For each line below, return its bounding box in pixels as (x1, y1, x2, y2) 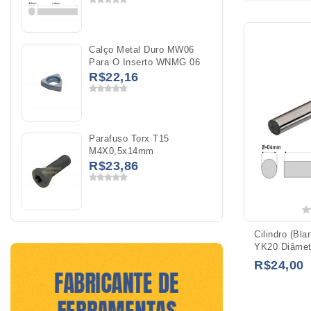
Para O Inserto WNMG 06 (89, 57, 200, 67)
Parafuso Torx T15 (89, 133, 169, 144)
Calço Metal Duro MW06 (89, 44, 194, 55)
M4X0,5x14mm (89, 146, 154, 156)
